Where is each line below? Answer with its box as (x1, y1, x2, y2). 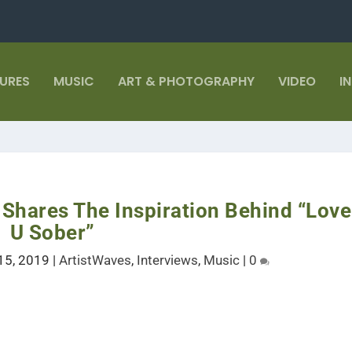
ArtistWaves (59, 252, 132, 268)
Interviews (137, 252, 199, 268)
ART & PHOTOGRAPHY (118, 72, 255, 90)
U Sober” (9, 221, 95, 244)
